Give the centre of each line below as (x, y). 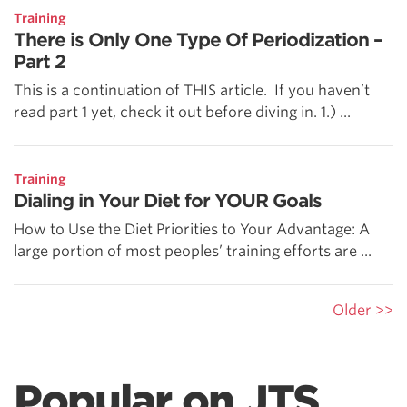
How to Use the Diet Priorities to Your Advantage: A (192, 229)
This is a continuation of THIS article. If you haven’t (192, 90)
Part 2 (40, 61)
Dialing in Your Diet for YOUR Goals (168, 200)
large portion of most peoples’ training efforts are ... (193, 251)
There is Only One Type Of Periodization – (198, 40)
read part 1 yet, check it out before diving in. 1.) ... (182, 112)
